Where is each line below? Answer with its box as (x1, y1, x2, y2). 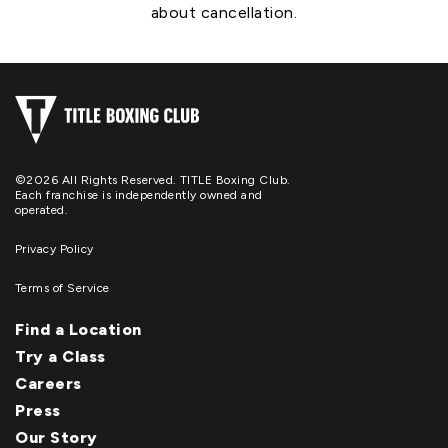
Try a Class (15, 346, 106, 366)
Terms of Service (15, 280, 110, 295)
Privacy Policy (15, 241, 94, 256)
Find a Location (15, 319, 142, 339)
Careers (15, 373, 82, 393)
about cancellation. (150, 3, 298, 22)
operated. (15, 202, 69, 217)
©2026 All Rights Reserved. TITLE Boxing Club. (15, 172, 291, 187)
